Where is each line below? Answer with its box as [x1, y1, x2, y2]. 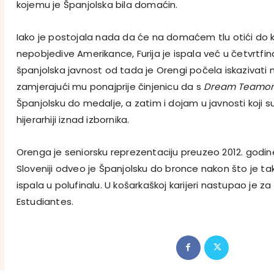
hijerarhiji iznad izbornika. [16, 113, 130, 126]
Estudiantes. [16, 194, 74, 208]
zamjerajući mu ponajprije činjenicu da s [16, 80, 204, 93]
